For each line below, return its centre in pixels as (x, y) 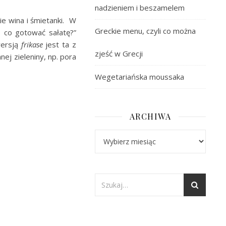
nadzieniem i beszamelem (140, 8)
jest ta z (60, 44)
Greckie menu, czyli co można (145, 31)
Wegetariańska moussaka (139, 77)
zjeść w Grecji (119, 53)
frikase (32, 44)
